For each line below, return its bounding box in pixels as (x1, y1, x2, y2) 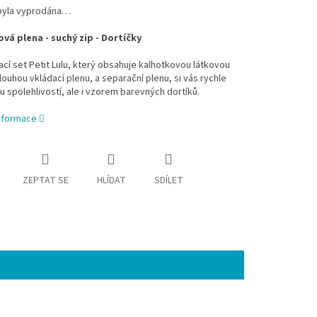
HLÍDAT (96, 173, 126, 188)
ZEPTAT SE (22, 173, 69, 188)
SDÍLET (154, 173, 183, 188)
